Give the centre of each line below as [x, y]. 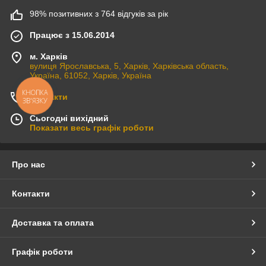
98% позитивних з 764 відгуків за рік [99, 14]
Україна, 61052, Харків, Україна [91, 76]
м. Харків [49, 57]
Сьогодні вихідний [69, 118]
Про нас [28, 165]
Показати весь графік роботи [92, 128]
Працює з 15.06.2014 [72, 35]
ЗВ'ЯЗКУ [35, 101]
